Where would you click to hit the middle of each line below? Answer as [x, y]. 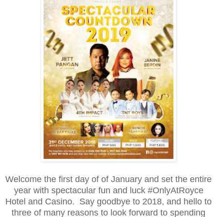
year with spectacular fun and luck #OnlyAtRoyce [108, 190]
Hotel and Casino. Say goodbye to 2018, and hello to [108, 201]
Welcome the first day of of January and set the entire [108, 179]
